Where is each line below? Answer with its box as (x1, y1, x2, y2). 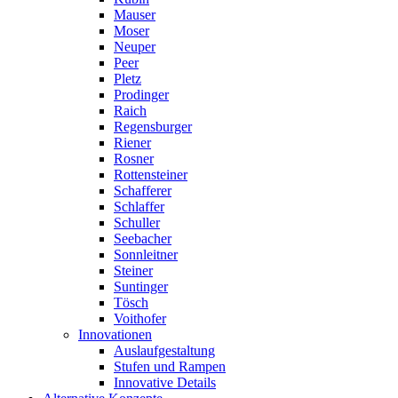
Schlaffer (114, 199, 164, 214)
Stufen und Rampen (114, 359, 226, 374)
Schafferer (114, 183, 171, 198)
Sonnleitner (114, 247, 178, 262)
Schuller (114, 215, 160, 230)
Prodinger (114, 87, 169, 102)
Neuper (114, 39, 155, 54)
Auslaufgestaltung (114, 343, 215, 358)
